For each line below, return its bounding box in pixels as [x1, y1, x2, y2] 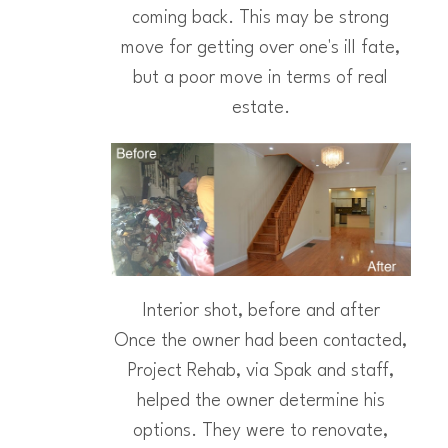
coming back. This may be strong [132, 9, 389, 27]
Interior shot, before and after [141, 302, 380, 321]
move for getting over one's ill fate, [121, 39, 400, 57]
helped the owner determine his [136, 392, 385, 411]
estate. [231, 99, 290, 117]
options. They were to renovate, [133, 422, 388, 441]
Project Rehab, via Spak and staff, [127, 362, 394, 381]
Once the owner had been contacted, [114, 332, 407, 351]
